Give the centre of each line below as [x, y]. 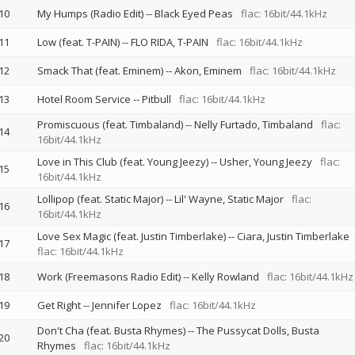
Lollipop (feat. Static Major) [100, 199]
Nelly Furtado [225, 124]
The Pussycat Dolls [241, 330]
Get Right [59, 305]
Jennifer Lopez [126, 305]
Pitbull [156, 99]
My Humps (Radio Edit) [90, 13]
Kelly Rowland [225, 277]
